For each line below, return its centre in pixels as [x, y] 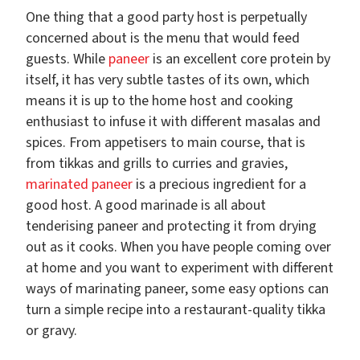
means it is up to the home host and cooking [160, 101]
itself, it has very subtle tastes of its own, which [168, 80]
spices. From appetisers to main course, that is [166, 143]
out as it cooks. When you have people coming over [178, 247]
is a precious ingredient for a [219, 185]
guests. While [67, 59]
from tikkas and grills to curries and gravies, [157, 164]
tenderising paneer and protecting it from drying [171, 227]
